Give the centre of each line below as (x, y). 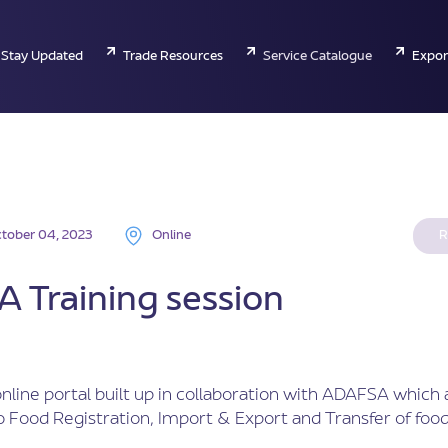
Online (171, 236)
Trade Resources (172, 56)
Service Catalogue (317, 56)
